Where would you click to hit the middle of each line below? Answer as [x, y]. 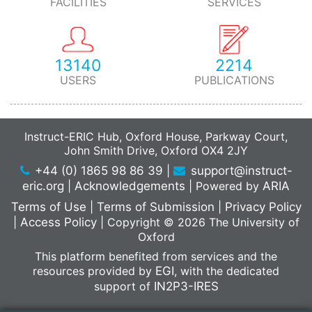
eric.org [43, 186]
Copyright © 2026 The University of [201, 222]
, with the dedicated [227, 271]
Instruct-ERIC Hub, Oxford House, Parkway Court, [156, 136]
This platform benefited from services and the [156, 256]
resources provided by [94, 271]
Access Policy [58, 222]
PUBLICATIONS [234, 80]
